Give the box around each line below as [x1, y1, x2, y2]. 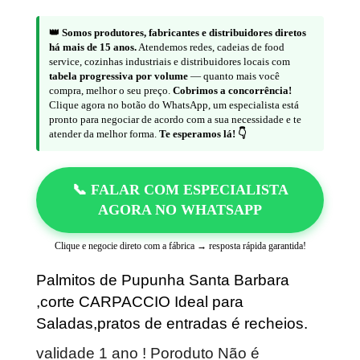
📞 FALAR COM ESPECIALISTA [72, 181, 288, 198]
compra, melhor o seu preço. [49, 84, 173, 96]
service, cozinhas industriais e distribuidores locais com [49, 55, 290, 67]
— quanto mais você [188, 69, 280, 82]
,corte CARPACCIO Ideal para [36, 292, 243, 310]
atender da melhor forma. [49, 127, 159, 140]
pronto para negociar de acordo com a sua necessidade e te [49, 112, 301, 125]
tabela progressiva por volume [49, 69, 188, 82]
